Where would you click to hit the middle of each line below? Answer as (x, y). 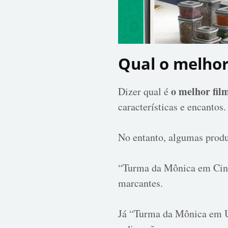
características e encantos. (172, 106)
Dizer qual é (145, 91)
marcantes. (140, 183)
